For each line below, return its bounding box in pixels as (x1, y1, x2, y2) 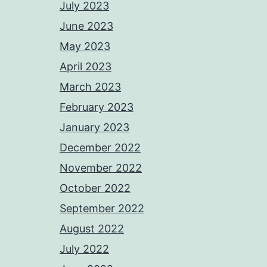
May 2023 (60, 40, 110, 52)
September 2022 (60, 202, 144, 215)
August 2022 (60, 222, 124, 235)
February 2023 (60, 101, 133, 113)
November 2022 (60, 162, 142, 174)
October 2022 (60, 182, 131, 194)
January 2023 (60, 121, 129, 133)
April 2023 (60, 60, 111, 73)
